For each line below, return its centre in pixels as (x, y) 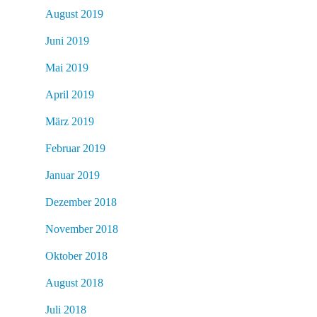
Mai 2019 (67, 67)
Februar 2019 (75, 148)
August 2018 (74, 282)
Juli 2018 (66, 309)
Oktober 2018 (76, 255)
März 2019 (70, 121)
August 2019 (74, 13)
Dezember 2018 (81, 202)
